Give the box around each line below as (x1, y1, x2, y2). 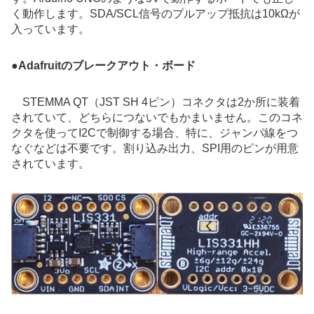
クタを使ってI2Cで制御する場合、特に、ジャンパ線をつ (11, 127, 298, 139)
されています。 (11, 158, 90, 170)
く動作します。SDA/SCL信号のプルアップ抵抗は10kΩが (11, 8, 300, 20)
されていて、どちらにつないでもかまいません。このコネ (11, 111, 303, 124)
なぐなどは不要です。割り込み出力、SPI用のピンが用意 (11, 142, 299, 155)
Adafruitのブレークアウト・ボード (18, 60, 196, 72)
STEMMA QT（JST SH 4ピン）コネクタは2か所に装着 (11, 96, 300, 109)
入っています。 (11, 23, 90, 36)
